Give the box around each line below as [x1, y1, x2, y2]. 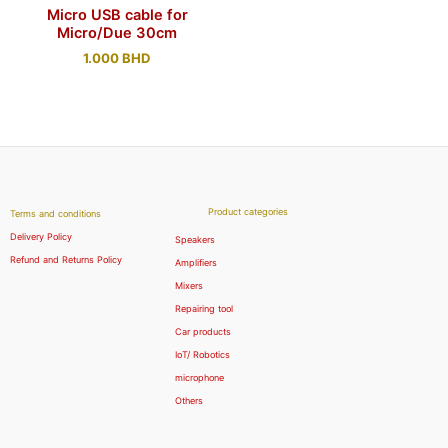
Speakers [175, 234, 215, 246]
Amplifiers [175, 257, 217, 269]
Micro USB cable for [46, 6, 188, 25]
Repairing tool [175, 303, 233, 315]
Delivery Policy [10, 231, 72, 243]
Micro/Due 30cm [57, 24, 177, 43]
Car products [175, 326, 231, 338]
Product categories [207, 206, 288, 218]
